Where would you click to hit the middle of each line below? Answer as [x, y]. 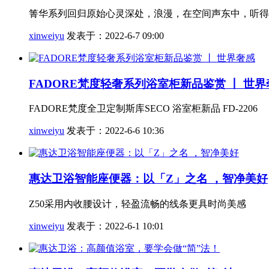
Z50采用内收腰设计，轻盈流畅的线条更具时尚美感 [138, 204]
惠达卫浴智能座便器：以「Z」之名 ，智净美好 [148, 179]
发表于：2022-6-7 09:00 [114, 35]
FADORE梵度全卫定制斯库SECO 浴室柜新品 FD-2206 [143, 109]
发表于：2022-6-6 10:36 [114, 131]
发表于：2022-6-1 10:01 [114, 226]
